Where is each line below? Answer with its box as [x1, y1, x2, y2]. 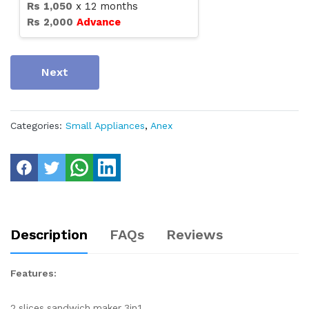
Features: [10, 268, 57, 279]
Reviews [166, 226, 223, 243]
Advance [77, 16, 121, 29]
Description [10, 226, 88, 243]
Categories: [10, 120, 62, 132]
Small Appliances [66, 120, 145, 132]
